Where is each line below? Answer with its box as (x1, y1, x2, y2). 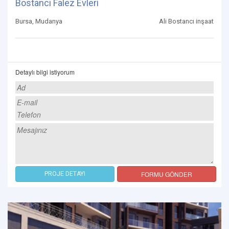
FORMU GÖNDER (141, 170, 192, 179)
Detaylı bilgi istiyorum (15, 67, 75, 77)
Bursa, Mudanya (15, 17, 62, 26)
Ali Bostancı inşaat (159, 17, 214, 26)
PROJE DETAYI (44, 170, 85, 178)
